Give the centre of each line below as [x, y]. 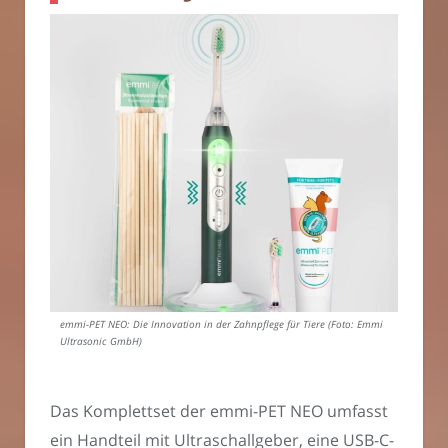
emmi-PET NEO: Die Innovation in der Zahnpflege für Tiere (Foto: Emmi [221, 325]
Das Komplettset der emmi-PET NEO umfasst [219, 411]
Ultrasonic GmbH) [101, 342]
